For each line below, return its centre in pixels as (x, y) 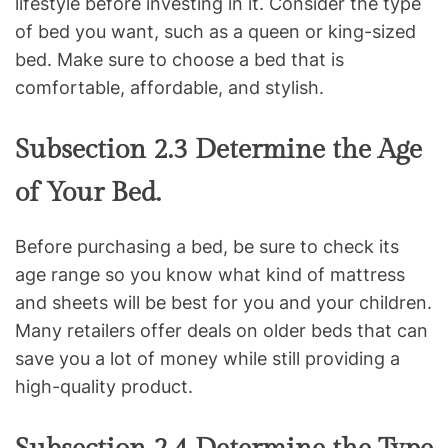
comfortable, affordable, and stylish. (169, 88)
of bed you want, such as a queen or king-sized (215, 32)
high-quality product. (104, 387)
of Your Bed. (88, 193)
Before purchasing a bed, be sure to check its (207, 247)
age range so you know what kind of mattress (210, 275)
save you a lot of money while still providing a (207, 359)
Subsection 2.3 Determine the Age (218, 150)
